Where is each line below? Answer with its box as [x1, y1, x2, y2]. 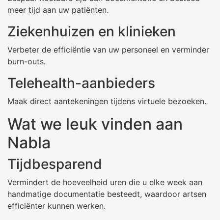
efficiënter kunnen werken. [7, 201, 106, 211]
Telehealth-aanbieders [7, 75, 155, 92]
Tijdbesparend [7, 156, 102, 173]
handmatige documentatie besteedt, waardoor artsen [7, 189, 206, 199]
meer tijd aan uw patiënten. [7, 5, 109, 15]
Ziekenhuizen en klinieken [7, 23, 176, 40]
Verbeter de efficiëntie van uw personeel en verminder [7, 45, 209, 55]
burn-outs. [7, 56, 46, 67]
